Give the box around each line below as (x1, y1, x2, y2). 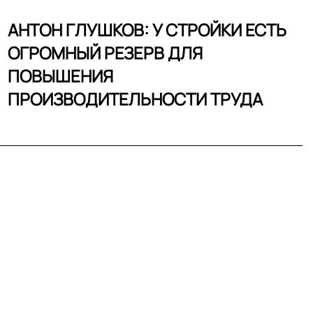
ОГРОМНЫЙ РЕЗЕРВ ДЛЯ (8, 41, 203, 64)
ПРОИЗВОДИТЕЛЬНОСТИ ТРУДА (8, 87, 263, 110)
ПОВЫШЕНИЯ (8, 64, 113, 87)
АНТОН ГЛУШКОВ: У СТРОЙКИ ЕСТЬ (8, 18, 286, 41)
